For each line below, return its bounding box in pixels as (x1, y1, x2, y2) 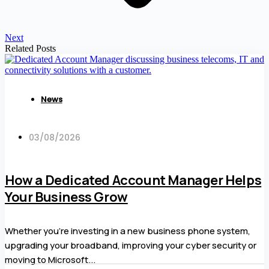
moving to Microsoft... (5, 253, 95, 266)
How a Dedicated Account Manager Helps (5, 171, 262, 189)
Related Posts (5, 43, 56, 54)
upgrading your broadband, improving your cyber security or (5, 238, 256, 252)
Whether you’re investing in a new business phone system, (5, 224, 250, 237)
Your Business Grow (5, 187, 128, 206)
